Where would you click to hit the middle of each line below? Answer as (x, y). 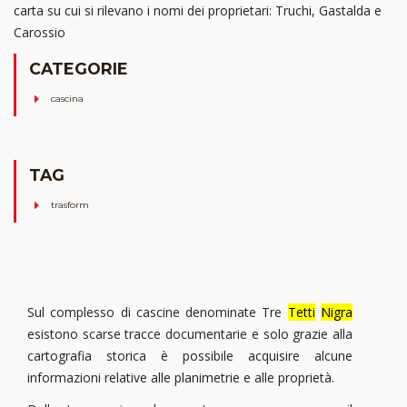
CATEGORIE (79, 68)
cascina (67, 99)
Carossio (40, 32)
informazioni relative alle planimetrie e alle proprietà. (181, 378)
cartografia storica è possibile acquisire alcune (190, 356)
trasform (70, 205)
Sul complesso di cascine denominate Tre (158, 313)
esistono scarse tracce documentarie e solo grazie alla (190, 334)
